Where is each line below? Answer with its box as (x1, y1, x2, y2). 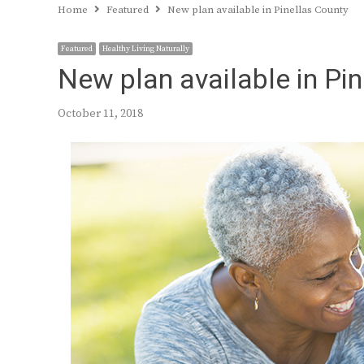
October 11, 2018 (58, 106, 143, 121)
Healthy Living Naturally (102, 44, 189, 54)
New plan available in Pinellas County (167, 3, 349, 16)
